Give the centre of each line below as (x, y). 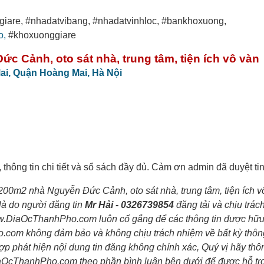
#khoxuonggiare (41, 35)
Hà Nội (107, 72)
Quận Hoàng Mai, (52, 72)
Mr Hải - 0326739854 (129, 204)
